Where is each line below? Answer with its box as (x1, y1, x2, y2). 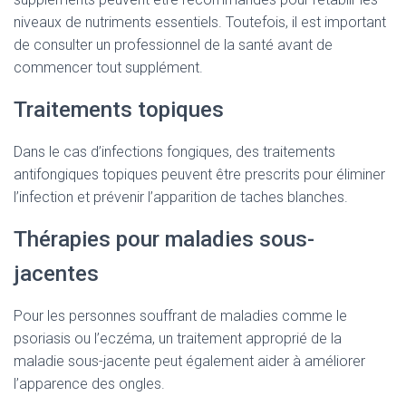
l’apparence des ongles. (14, 375, 165, 392)
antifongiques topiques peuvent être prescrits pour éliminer (14, 166, 385, 183)
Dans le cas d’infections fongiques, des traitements (14, 143, 335, 160)
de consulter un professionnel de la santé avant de (14, 36, 333, 53)
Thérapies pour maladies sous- (14, 227, 314, 252)
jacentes (14, 261, 99, 286)
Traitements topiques (14, 97, 224, 122)
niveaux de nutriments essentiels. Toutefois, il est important (14, 14, 386, 31)
